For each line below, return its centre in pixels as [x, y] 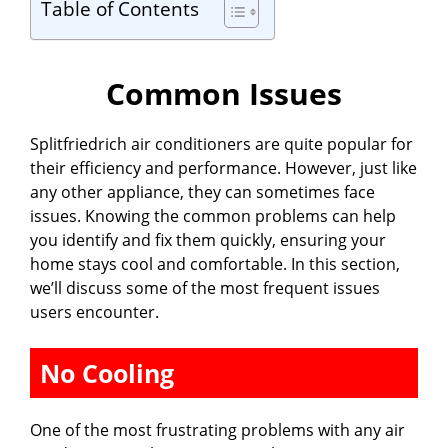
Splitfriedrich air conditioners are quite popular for [221, 144]
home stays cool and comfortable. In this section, [215, 264]
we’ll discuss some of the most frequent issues [205, 288]
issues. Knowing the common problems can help [213, 216]
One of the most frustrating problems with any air [217, 430]
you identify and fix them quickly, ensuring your [208, 240]
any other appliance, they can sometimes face [202, 192]
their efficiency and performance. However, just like [223, 168]
